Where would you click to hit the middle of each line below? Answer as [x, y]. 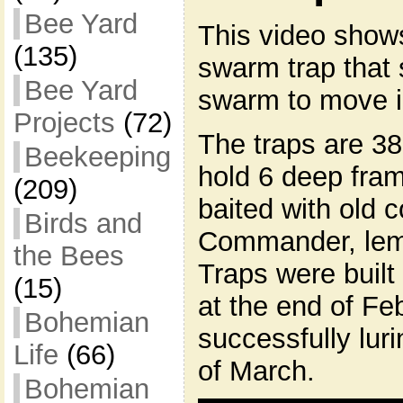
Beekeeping [97, 157]
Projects [64, 123]
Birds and [83, 224]
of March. [256, 371]
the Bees [68, 256]
